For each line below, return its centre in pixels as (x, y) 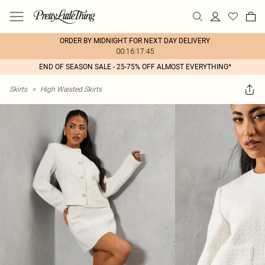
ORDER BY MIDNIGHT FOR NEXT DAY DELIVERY (135, 41)
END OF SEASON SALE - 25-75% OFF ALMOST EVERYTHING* (135, 67)
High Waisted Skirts (71, 89)
